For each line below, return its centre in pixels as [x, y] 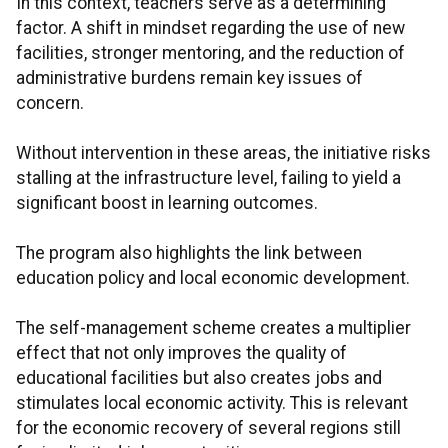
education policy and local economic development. [213, 278]
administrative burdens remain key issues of [189, 78]
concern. [50, 103]
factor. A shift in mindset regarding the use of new [210, 28]
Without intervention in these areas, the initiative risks [223, 153]
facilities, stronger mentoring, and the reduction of [210, 53]
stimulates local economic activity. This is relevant [212, 403]
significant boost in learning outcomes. [167, 203]
